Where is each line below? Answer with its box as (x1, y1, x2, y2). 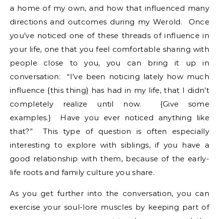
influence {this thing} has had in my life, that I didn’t (10, 86, 209, 95)
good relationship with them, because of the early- (10, 154, 209, 163)
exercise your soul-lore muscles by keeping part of (10, 202, 209, 212)
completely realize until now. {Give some (10, 99, 209, 109)
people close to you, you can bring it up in (10, 58, 209, 67)
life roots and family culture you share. (10, 168, 154, 177)
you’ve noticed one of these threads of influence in (10, 31, 209, 40)
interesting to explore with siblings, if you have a (10, 140, 209, 150)
